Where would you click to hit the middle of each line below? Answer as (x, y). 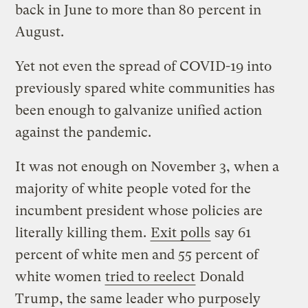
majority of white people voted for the (133, 188)
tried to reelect (151, 276)
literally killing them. (83, 232)
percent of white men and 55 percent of (137, 254)
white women (60, 276)
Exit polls (181, 232)
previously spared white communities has (145, 88)
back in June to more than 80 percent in (139, 10)
